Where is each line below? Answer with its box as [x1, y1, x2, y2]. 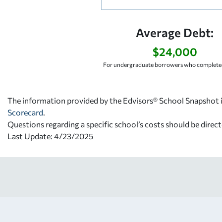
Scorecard [7, 107, 43, 117]
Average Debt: [136, 25, 214, 40]
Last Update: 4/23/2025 [7, 131, 93, 141]
